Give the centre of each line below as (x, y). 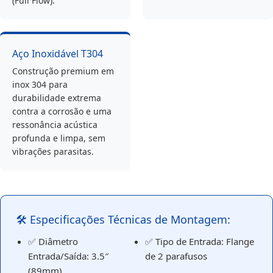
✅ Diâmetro (53, 242)
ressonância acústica (55, 125)
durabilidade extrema (57, 98)
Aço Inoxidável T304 (58, 54)
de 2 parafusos (176, 256)
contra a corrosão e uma (62, 112)
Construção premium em (63, 71)
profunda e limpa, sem (59, 138)
